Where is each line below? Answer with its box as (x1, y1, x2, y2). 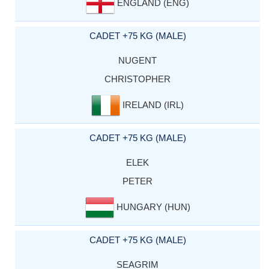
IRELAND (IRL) (120, 99, 184, 110)
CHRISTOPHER (104, 73, 171, 84)
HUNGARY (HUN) (113, 201, 190, 212)
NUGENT (118, 55, 157, 65)
